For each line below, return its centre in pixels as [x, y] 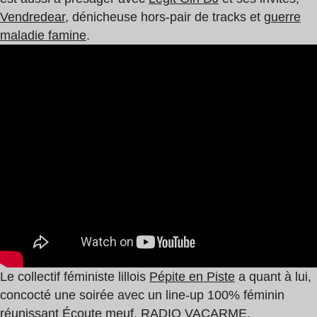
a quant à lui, [273, 276]
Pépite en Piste [192, 276]
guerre [282, 17]
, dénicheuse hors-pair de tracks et [165, 17]
